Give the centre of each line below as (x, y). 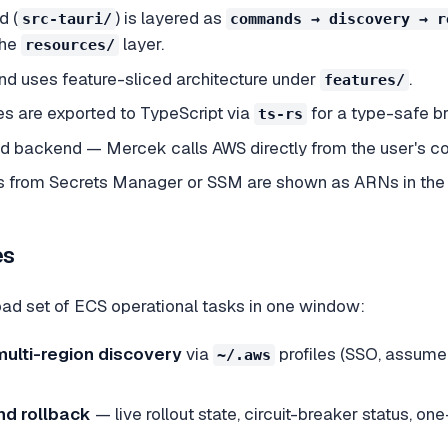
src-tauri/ (66, 19)
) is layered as (170, 18)
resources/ (69, 45)
